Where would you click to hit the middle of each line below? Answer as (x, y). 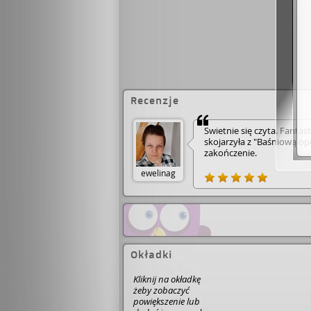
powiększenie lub (167, 301)
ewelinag (158, 173)
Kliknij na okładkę (167, 279)
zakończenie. (230, 153)
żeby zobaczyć (161, 290)
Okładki (151, 254)
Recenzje (155, 100)
